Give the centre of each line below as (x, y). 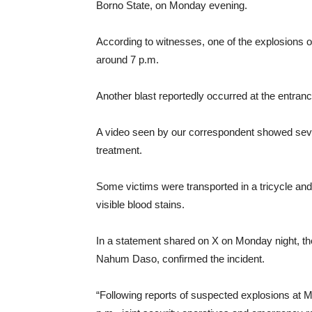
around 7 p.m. (127, 59)
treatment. (119, 150)
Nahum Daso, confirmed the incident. (180, 258)
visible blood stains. (140, 204)
